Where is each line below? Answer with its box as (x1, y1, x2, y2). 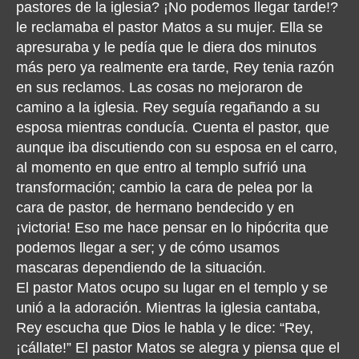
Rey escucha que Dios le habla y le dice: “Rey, (16, 319, 313, 336)
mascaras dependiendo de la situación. (16, 259, 266, 276)
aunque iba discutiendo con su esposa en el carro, (16, 139, 337, 155)
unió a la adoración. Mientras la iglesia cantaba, (16, 299, 321, 316)
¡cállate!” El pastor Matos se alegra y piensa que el (16, 339, 340, 356)
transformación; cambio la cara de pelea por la (16, 179, 313, 196)
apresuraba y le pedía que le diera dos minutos (16, 38, 317, 55)
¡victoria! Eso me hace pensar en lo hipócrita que (16, 219, 329, 236)
